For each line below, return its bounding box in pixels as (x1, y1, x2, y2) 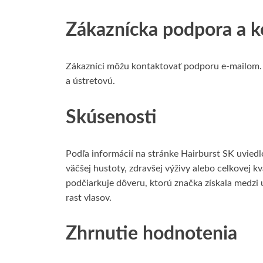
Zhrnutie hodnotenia (66, 224, 237, 244)
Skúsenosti (66, 107, 157, 127)
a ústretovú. (66, 76, 115, 86)
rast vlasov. (66, 193, 112, 203)
